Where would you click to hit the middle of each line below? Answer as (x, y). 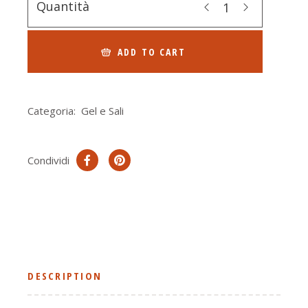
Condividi (49, 161)
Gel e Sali (103, 111)
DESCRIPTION (65, 276)
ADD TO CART (152, 52)
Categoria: (52, 111)
